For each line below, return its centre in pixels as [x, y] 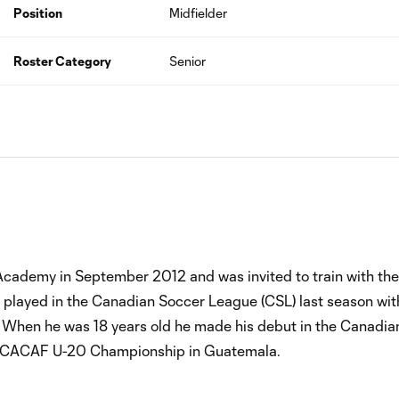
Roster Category [62, 61]
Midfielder [199, 13]
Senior [188, 61]
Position [37, 13]
